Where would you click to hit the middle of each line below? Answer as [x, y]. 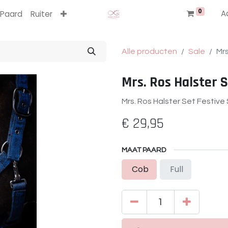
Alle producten [149, 51]
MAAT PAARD [144, 150]
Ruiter [41, 14]
